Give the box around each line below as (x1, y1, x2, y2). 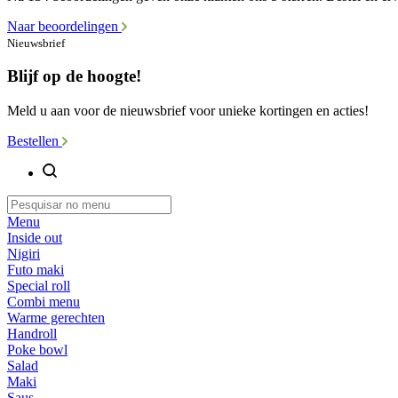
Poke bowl (7, 341, 68, 357)
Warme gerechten (7, 309, 105, 325)
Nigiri (7, 245, 40, 261)
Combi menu (7, 293, 80, 309)
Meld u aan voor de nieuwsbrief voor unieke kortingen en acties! (7, 102, 369, 118)
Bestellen (7, 132, 62, 148)
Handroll (7, 325, 57, 341)
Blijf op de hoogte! (7, 67, 141, 86)
